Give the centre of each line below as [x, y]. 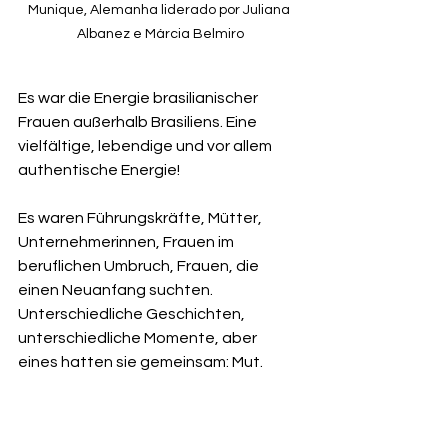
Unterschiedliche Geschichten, [133, 313]
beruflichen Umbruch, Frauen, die [140, 265]
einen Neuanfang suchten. [117, 289]
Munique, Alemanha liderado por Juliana [160, 9]
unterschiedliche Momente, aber [139, 337]
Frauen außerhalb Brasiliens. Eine [139, 121]
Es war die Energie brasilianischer [139, 97]
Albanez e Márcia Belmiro [160, 33]
